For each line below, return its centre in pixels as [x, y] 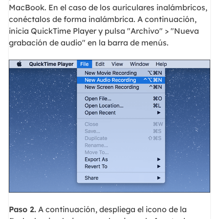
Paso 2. [22, 209]
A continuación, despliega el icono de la [111, 209]
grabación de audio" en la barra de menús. [88, 43]
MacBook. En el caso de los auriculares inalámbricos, [108, 8]
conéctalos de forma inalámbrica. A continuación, [102, 19]
